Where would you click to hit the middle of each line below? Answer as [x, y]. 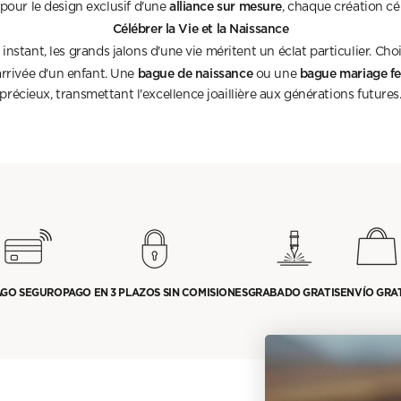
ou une [276, 74]
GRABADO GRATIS [294, 293]
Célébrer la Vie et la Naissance [200, 28]
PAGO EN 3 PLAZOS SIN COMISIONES [155, 293]
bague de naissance [195, 73]
